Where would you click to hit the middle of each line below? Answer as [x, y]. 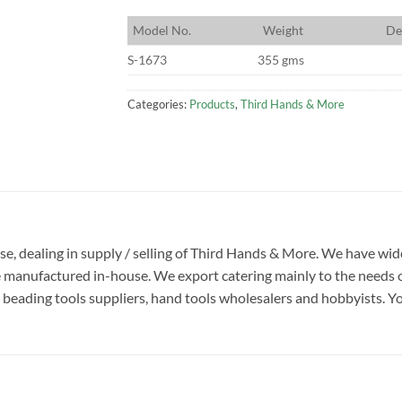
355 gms [280, 59]
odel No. [167, 30]
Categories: [158, 104]
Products [212, 104]
